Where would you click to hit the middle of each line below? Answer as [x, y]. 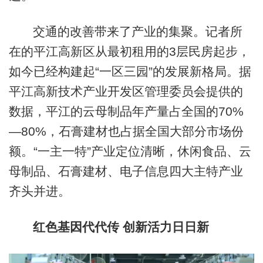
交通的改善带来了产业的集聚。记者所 [137, 32]
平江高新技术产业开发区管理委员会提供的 [126, 92]
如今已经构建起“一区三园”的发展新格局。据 [130, 72]
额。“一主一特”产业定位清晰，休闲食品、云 [130, 151]
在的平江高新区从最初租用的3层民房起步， [129, 52]
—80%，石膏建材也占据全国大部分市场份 [126, 131]
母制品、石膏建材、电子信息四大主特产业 [126, 171]
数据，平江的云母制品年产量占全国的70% [126, 112]
